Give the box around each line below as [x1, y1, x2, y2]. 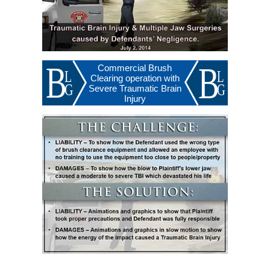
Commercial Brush [98, 62, 172, 73]
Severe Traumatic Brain [88, 83, 181, 93]
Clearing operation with [90, 72, 180, 83]
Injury [124, 93, 146, 104]
